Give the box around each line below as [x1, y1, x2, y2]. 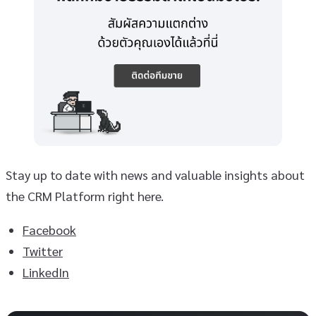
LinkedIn [23, 264, 69, 281]
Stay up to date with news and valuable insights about [6, 166, 305, 183]
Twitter [23, 243, 63, 260]
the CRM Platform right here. [6, 188, 164, 205]
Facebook [23, 221, 76, 238]
